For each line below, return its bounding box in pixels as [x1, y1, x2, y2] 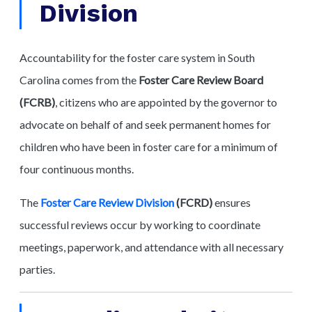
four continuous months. [19, 162, 134, 175]
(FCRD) [174, 195, 212, 209]
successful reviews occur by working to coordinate [19, 217, 260, 231]
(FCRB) [19, 95, 55, 109]
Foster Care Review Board [139, 72, 263, 86]
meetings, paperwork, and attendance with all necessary [19, 240, 283, 253]
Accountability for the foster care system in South [19, 50, 255, 64]
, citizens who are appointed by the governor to [55, 95, 277, 109]
